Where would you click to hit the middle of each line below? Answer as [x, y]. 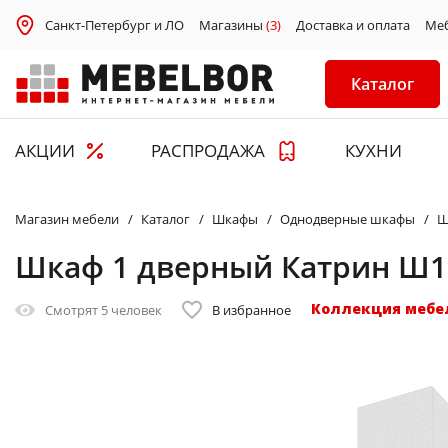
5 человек [131, 310]
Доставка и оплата [353, 24]
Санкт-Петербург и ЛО [114, 24]
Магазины [232, 24]
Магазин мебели [67, 219]
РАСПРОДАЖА [208, 151]
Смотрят [73, 310]
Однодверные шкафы [347, 219]
